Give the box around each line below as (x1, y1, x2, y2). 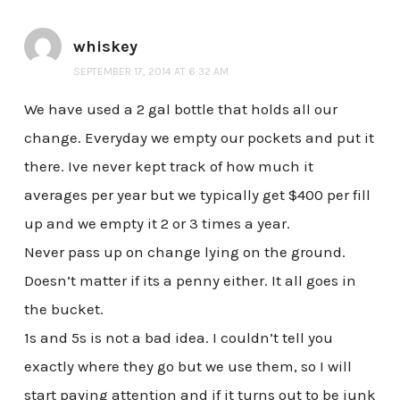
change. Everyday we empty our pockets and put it (23, 128, 374, 146)
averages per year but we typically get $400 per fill (23, 185, 371, 204)
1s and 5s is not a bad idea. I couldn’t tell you (23, 328, 333, 346)
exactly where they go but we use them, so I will (23, 356, 352, 375)
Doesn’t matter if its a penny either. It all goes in (23, 271, 356, 289)
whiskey (72, 36, 137, 56)
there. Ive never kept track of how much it (23, 156, 313, 175)
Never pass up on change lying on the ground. (23, 242, 346, 261)
